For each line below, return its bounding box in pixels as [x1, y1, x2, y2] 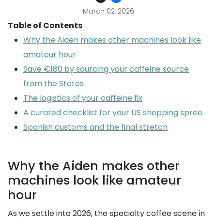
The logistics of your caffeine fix [23, 93, 142, 104]
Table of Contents [8, 20, 82, 31]
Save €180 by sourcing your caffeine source [23, 63, 189, 75]
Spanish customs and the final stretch [23, 122, 168, 133]
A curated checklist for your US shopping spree [23, 107, 202, 118]
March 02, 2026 [83, 6, 134, 16]
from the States [23, 78, 84, 89]
